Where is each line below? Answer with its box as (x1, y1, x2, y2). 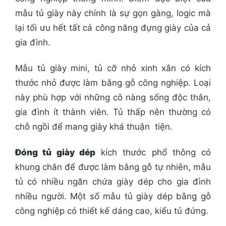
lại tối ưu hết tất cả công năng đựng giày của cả (15, 22, 211, 33)
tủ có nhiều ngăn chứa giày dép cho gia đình (15, 177, 211, 187)
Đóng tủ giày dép (15, 147, 95, 158)
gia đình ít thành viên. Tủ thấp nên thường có (15, 107, 211, 118)
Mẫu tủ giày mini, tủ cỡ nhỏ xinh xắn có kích (15, 63, 211, 74)
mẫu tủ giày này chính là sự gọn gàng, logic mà (15, 8, 211, 18)
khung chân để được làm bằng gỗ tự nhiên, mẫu (15, 162, 211, 173)
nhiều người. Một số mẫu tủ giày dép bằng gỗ (15, 191, 211, 202)
